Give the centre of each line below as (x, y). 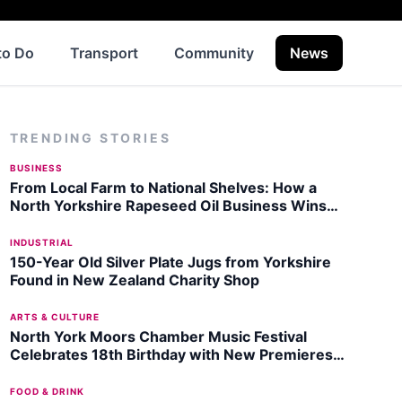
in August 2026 (64, 372)
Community (214, 52)
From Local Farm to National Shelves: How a (163, 187)
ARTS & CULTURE (54, 316)
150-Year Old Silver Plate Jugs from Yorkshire (170, 262)
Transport (104, 52)
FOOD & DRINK (47, 391)
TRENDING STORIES (90, 137)
